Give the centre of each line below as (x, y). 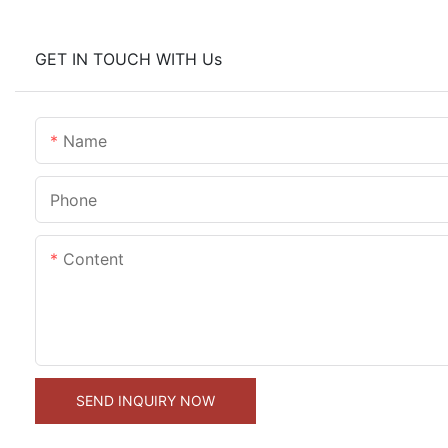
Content (93, 259)
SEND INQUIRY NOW (145, 401)
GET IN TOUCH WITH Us (128, 59)
